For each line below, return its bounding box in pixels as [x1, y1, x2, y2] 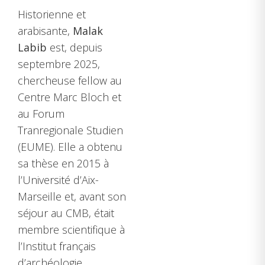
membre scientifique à [18, 222, 125, 237]
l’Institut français [18, 239, 96, 254]
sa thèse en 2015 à [18, 156, 109, 171]
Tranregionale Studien [18, 123, 123, 138]
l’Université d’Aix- [18, 173, 99, 188]
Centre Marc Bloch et [18, 90, 121, 105]
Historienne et [18, 7, 86, 22]
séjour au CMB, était [18, 206, 114, 221]
